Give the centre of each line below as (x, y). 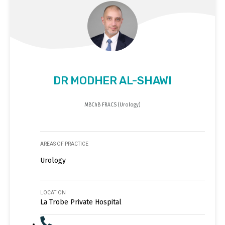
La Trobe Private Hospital (81, 202)
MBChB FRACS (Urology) (113, 105)
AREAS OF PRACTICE (64, 144)
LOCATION (53, 193)
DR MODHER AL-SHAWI (113, 81)
